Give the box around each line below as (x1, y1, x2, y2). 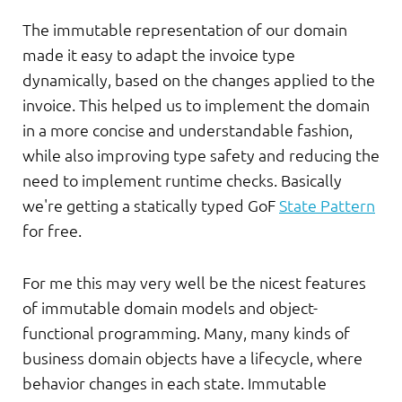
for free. (22, 222, 82, 240)
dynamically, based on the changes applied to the (22, 71, 375, 89)
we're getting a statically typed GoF (22, 197, 279, 214)
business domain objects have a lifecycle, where (22, 349, 363, 367)
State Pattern (279, 197, 375, 214)
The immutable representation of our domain (22, 21, 347, 39)
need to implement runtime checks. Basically (22, 171, 342, 189)
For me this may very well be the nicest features (22, 274, 366, 292)
